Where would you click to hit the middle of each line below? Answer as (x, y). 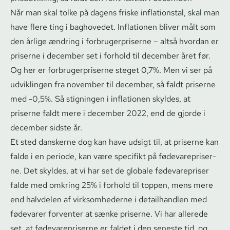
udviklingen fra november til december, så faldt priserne (113, 84)
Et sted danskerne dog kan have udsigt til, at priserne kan (114, 142)
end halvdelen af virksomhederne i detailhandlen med (109, 199)
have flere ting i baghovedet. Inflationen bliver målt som (113, 27)
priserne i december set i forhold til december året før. (110, 55)
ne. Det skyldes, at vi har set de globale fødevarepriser (110, 170)
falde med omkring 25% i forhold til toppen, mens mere (112, 185)
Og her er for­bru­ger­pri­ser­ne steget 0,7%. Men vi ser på (111, 70)
